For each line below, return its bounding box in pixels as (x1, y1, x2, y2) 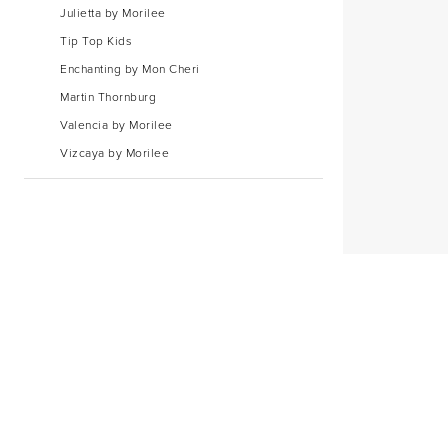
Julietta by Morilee (60, 6, 166, 21)
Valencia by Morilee (60, 118, 173, 133)
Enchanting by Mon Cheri (60, 62, 200, 77)
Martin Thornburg (60, 90, 156, 105)
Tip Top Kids (60, 34, 132, 49)
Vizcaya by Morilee (60, 146, 169, 161)
